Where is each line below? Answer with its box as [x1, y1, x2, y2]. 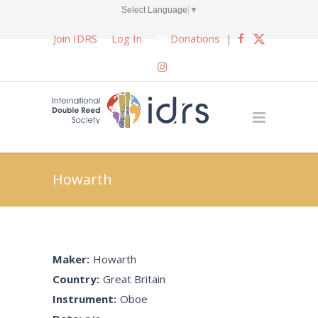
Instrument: [53, 292, 116, 306]
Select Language [121, 4, 187, 15]
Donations [170, 31, 220, 45]
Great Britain [103, 272, 165, 286]
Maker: [53, 252, 89, 266]
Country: [53, 272, 99, 286]
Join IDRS [53, 31, 97, 45]
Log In [111, 31, 142, 45]
